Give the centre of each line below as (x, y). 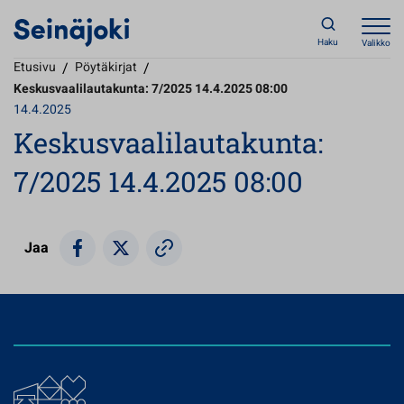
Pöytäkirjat (106, 67)
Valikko (376, 43)
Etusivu (35, 67)
